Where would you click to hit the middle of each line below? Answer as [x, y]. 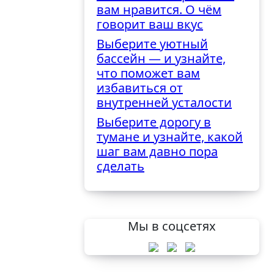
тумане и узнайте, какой [170, 137]
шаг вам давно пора [157, 152]
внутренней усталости [164, 103]
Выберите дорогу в [154, 122]
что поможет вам [148, 73]
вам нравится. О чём [159, 10]
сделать [120, 166]
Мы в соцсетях [172, 226]
